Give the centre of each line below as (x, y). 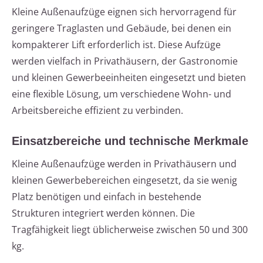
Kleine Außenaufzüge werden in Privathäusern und (124, 164)
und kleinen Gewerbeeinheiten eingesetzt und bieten (129, 78)
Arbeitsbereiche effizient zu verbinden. (97, 111)
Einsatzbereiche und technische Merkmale (130, 141)
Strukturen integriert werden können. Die (103, 213)
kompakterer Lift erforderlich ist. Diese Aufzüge (116, 45)
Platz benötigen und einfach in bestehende (107, 197)
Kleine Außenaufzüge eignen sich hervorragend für (124, 12)
